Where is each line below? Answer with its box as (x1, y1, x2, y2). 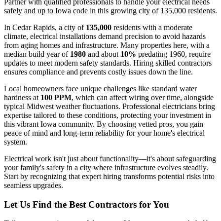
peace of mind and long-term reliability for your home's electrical (4, 128, 205, 137)
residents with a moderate (111, 23, 192, 32)
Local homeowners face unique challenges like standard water (4, 84, 197, 93)
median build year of (4, 49, 70, 58)
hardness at (4, 93, 40, 102)
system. (4, 137, 27, 146)
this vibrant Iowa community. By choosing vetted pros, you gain (4, 119, 203, 128)
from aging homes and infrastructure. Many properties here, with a (4, 40, 210, 49)
